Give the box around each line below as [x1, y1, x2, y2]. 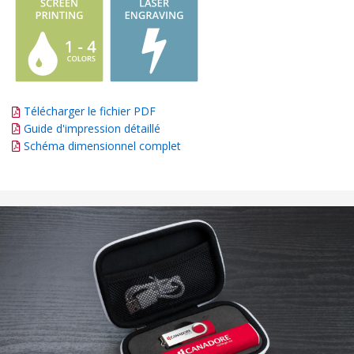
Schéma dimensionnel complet [24, 137, 181, 153]
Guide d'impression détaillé [24, 120, 160, 136]
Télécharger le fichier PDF [21, 103, 156, 119]
